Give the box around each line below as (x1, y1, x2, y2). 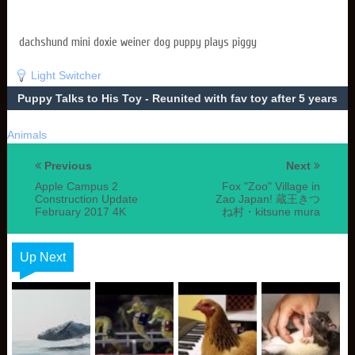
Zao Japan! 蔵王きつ (216, 193, 321, 205)
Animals (6, 128, 47, 141)
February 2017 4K (34, 205, 126, 218)
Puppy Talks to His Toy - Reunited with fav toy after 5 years (17, 92, 338, 105)
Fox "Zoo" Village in (222, 180, 321, 193)
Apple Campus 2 (34, 180, 118, 193)
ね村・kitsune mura (222, 205, 321, 218)
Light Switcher (30, 69, 101, 82)
